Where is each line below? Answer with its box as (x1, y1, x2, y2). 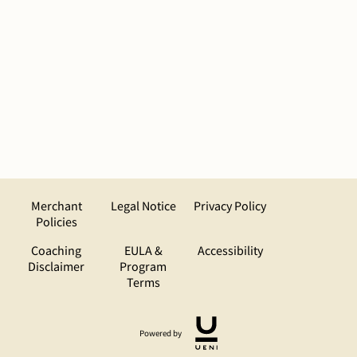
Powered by (139, 328, 182, 339)
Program (120, 258, 167, 274)
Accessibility (197, 242, 263, 258)
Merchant (30, 198, 82, 214)
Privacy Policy (194, 198, 266, 214)
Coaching (31, 242, 81, 258)
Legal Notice (110, 198, 176, 214)
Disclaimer (28, 258, 84, 274)
